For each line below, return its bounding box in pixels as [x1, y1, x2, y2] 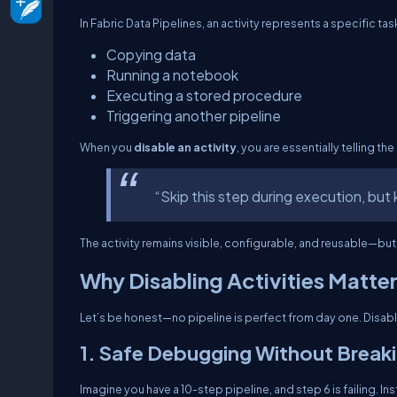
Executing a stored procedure [106, 87, 302, 104]
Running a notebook [106, 66, 238, 83]
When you [80, 140, 134, 154]
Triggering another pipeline [106, 107, 281, 124]
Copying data [106, 46, 196, 63]
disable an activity [134, 140, 237, 154]
